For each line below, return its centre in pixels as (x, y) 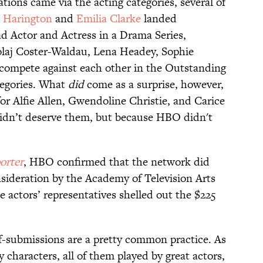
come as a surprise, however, (154, 85)
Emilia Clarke (109, 19)
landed (159, 19)
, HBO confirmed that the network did (117, 162)
